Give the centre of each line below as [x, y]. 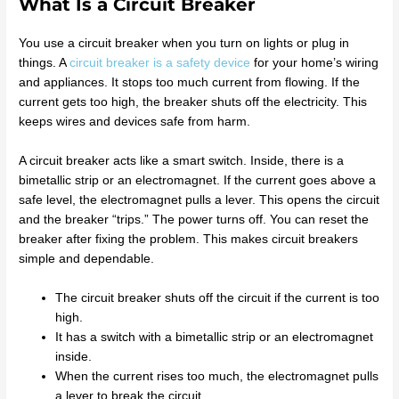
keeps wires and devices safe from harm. [135, 122]
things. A [45, 63]
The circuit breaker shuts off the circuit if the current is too [218, 297]
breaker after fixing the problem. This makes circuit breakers [189, 240]
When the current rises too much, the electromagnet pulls [217, 376]
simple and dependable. [87, 259]
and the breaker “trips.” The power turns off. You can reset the [194, 220]
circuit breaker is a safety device [160, 63]
